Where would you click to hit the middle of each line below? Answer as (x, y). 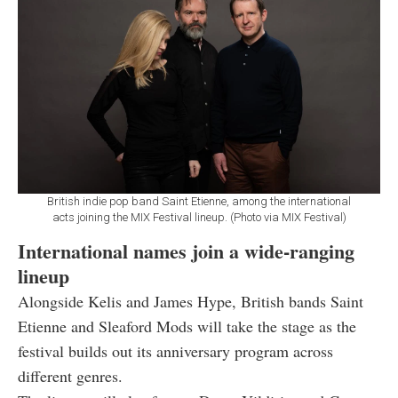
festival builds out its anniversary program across (175, 351)
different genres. (70, 376)
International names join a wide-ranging (186, 251)
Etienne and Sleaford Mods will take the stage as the (187, 326)
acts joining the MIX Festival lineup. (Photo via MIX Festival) (199, 218)
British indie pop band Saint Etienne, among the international (199, 202)
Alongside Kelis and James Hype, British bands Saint (191, 302)
